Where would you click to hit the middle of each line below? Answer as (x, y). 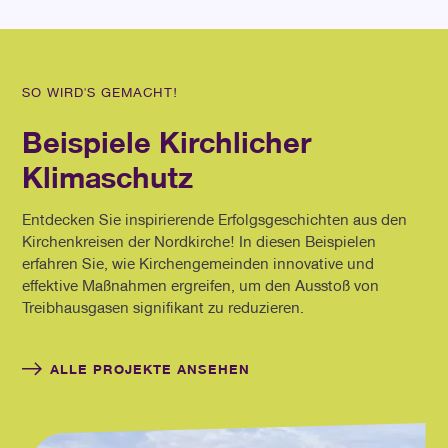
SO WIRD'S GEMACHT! (100, 92)
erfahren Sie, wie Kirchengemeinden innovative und (198, 263)
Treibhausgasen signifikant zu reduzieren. (163, 307)
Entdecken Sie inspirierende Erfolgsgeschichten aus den (215, 219)
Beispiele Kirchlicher (167, 141)
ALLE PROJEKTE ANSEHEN (150, 368)
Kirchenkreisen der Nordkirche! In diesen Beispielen (199, 241)
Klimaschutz (108, 176)
